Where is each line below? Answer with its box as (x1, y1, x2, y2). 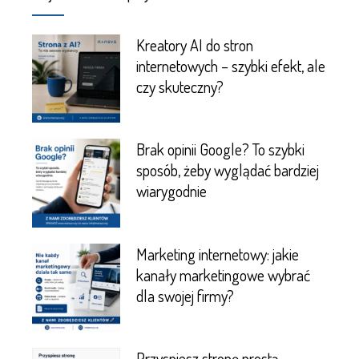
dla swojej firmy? (136, 284, 235, 306)
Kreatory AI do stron (136, 34, 254, 55)
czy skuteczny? (136, 75, 224, 97)
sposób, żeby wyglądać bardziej (136, 159, 320, 181)
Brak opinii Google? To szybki (136, 139, 305, 160)
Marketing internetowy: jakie (136, 243, 300, 264)
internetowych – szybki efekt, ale (136, 54, 326, 76)
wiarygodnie (136, 180, 208, 202)
